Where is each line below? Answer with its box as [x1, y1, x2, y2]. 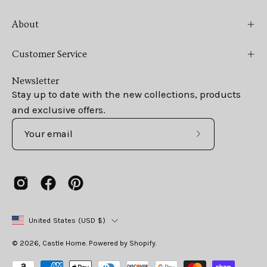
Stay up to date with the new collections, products [12, 88, 241, 100]
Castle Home [42, 238, 86, 247]
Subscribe [197, 135, 243, 147]
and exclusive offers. [12, 104, 105, 116]
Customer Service [12, 48, 87, 60]
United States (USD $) [29, 215, 106, 225]
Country [11, 210, 72, 229]
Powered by [89, 238, 129, 247]
